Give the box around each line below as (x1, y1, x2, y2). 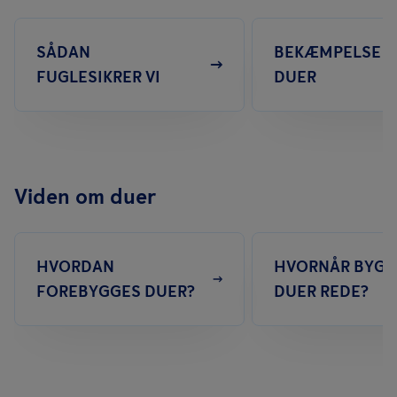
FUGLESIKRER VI (36, 67, 160, 87)
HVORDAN (36, 257, 114, 276)
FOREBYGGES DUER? (36, 282, 195, 301)
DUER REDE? (274, 282, 369, 301)
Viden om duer (14, 183, 156, 209)
